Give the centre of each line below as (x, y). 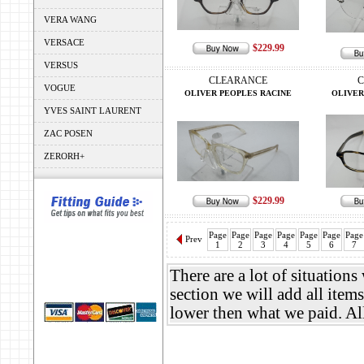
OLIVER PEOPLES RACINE (238, 93)
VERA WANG (70, 19)
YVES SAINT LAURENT (93, 110)
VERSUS (61, 65)
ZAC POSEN (68, 133)
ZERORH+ (64, 156)
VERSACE (64, 42)
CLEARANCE (238, 80)
